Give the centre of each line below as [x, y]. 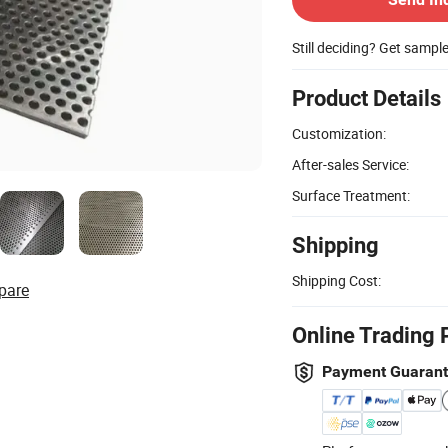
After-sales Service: [350, 164]
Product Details [366, 98]
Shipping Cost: [336, 280]
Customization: [339, 133]
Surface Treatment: [351, 195]
